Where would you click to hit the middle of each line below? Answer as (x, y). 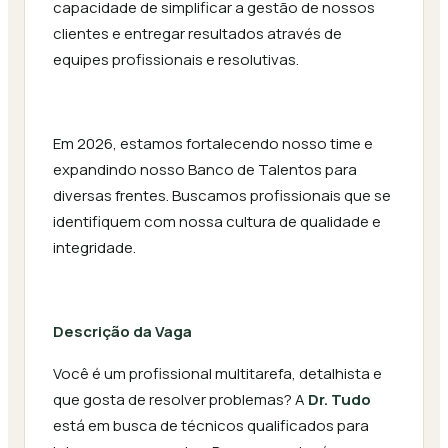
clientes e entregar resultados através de (197, 33)
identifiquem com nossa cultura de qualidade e (217, 221)
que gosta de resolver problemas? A (179, 399)
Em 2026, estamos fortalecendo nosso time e (213, 143)
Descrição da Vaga (122, 331)
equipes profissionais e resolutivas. (176, 59)
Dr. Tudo (339, 399)
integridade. (94, 247)
